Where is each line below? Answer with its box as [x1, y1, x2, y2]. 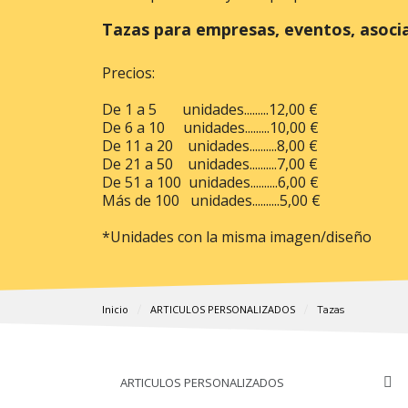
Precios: [102, 63, 155, 83]
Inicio [102, 302, 128, 316]
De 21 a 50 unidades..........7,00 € [102, 154, 318, 174]
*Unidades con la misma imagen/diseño [102, 227, 372, 247]
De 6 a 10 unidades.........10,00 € [102, 117, 319, 138]
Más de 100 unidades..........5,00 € [102, 190, 321, 210]
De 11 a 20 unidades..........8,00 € [102, 136, 318, 156]
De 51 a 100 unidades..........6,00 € [102, 172, 319, 192]
